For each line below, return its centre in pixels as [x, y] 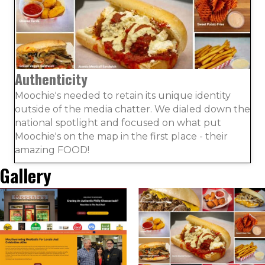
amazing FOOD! [52, 150]
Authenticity [51, 79]
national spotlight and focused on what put [118, 123]
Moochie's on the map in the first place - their [121, 137]
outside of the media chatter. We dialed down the [132, 109]
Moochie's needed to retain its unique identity [123, 96]
